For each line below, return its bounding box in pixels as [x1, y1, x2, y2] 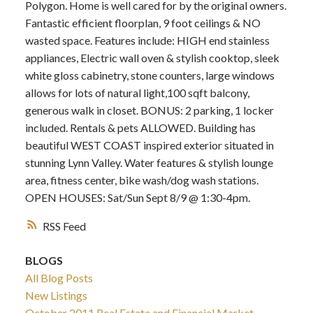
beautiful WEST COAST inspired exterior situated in [24, 138, 274, 152]
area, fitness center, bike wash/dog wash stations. [24, 173, 259, 187]
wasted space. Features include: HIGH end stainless [24, 34, 270, 48]
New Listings [24, 289, 87, 303]
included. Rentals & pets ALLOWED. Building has [24, 121, 256, 135]
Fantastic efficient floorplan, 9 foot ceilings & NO [24, 16, 261, 30]
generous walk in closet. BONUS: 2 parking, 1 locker [24, 103, 274, 117]
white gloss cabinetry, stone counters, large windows [24, 68, 275, 82]
